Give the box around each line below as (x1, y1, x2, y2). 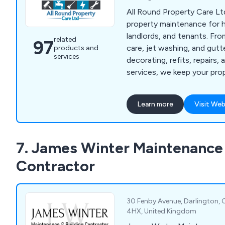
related (54, 35, 76, 44)
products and (54, 44, 98, 53)
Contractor (16, 157, 95, 176)
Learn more (137, 100, 174, 109)
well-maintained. (127, 79, 185, 89)
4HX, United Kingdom (127, 207, 197, 216)
